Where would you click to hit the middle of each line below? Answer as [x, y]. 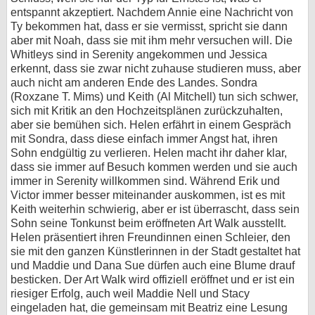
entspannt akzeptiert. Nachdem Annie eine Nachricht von [152, 13]
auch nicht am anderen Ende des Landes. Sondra [134, 83]
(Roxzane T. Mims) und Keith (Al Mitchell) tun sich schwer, [154, 97]
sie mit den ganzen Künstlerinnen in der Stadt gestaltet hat [155, 252]
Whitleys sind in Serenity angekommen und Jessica [139, 55]
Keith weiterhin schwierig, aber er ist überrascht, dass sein [155, 210]
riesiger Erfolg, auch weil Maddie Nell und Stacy [130, 294]
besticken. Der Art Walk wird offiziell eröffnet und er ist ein [153, 280]
